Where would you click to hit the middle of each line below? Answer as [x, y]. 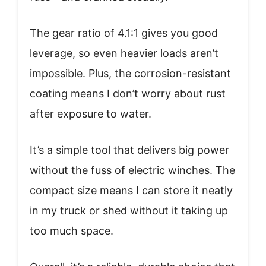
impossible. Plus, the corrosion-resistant [130, 73]
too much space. [72, 230]
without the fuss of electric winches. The [132, 170]
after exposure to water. [91, 113]
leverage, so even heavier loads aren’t [124, 53]
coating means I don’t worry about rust [128, 93]
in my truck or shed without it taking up [129, 210]
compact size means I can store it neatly [131, 190]
